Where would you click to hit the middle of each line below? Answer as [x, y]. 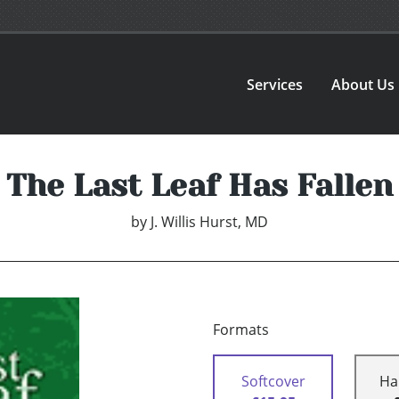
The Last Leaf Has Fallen [199, 186]
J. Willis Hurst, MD [209, 222]
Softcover [273, 382]
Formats [241, 330]
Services [275, 84]
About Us [363, 84]
